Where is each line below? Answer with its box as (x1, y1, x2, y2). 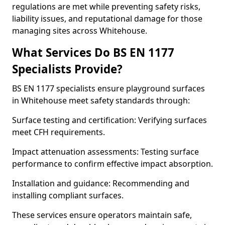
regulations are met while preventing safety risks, (12, 1, 200, 12)
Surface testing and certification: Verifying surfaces (12, 115, 207, 126)
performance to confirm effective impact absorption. (12, 158, 213, 169)
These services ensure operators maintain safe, (12, 209, 192, 220)
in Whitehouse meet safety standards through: (12, 95, 190, 106)
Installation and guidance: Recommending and (12, 178, 189, 189)
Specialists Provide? (12, 61, 123, 77)
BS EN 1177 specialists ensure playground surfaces (12, 83, 205, 94)
